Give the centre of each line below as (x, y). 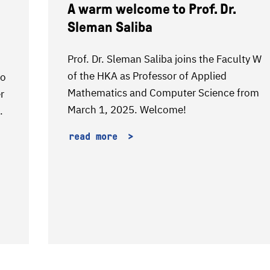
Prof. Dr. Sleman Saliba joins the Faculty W (165, 59)
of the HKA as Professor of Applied (147, 76)
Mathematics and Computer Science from (163, 93)
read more (96, 137)
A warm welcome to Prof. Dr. (152, 9)
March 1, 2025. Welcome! (127, 110)
